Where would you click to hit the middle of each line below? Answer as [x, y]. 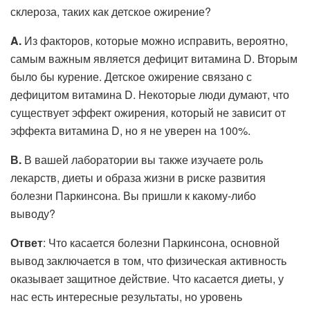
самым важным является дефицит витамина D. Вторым [154, 58]
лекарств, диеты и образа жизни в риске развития [138, 177]
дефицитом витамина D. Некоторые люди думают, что [150, 94]
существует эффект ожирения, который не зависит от [148, 112]
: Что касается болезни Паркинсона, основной [161, 242]
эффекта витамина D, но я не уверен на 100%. [130, 130]
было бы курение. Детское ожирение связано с [131, 76]
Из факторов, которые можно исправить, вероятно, [155, 40]
